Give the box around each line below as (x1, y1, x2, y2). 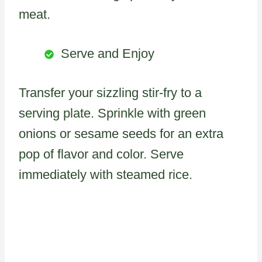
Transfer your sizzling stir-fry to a (19, 85, 202, 100)
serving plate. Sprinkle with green (19, 105, 206, 120)
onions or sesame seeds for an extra (19, 126, 223, 141)
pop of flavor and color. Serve (19, 146, 184, 161)
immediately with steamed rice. (19, 167, 192, 182)
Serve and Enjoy (61, 46, 154, 61)
